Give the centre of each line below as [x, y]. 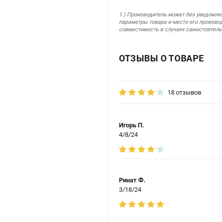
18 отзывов [184, 92]
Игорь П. [132, 125]
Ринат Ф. [132, 180]
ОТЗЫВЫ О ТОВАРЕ [162, 58]
